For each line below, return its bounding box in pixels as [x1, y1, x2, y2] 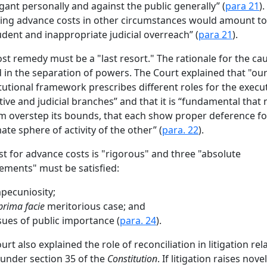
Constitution [107, 252, 157, 265]
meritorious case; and [45, 199, 145, 213]
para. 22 [162, 123, 198, 136]
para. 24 [120, 213, 156, 227]
